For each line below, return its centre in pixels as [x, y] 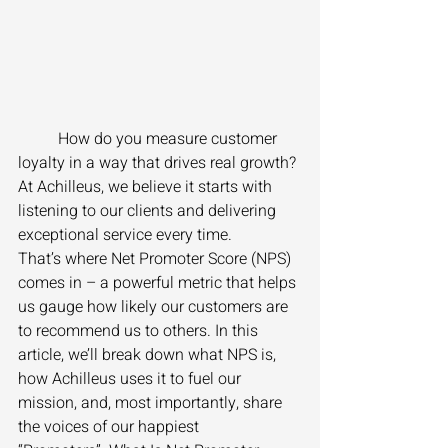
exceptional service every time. [127, 235]
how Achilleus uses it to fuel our [131, 379]
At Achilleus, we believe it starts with [147, 187]
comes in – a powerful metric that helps [159, 283]
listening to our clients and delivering [149, 211]
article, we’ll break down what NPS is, [149, 355]
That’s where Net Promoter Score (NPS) [156, 259]
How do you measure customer [38, 139]
